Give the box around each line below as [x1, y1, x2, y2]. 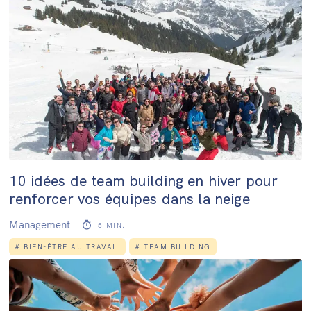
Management [9, 218, 71, 232]
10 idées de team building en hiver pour [9, 171, 278, 190]
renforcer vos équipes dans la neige [9, 190, 250, 208]
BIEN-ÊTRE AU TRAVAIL [24, 242, 121, 252]
